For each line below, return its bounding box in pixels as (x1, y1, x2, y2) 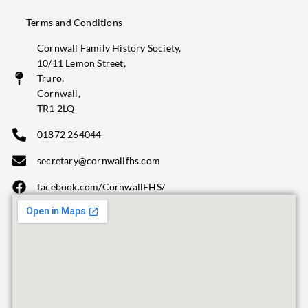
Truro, (37, 72, 65, 85)
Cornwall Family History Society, (37, 42, 181, 54)
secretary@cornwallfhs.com (37, 155, 160, 167)
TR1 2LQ (37, 102, 75, 115)
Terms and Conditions (26, 16, 122, 29)
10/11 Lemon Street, (37, 57, 126, 69)
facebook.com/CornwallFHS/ (37, 181, 165, 193)
